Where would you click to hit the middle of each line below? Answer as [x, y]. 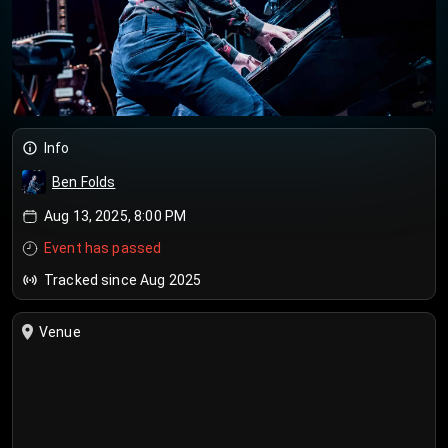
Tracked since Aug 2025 [123, 280]
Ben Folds [84, 182]
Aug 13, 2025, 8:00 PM [115, 216]
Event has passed [103, 248]
